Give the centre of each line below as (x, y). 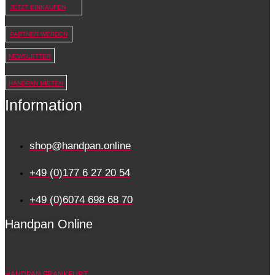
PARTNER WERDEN (39, 34)
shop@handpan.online (80, 145)
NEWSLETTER (30, 56)
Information (44, 105)
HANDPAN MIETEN (36, 83)
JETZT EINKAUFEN (38, 7)
